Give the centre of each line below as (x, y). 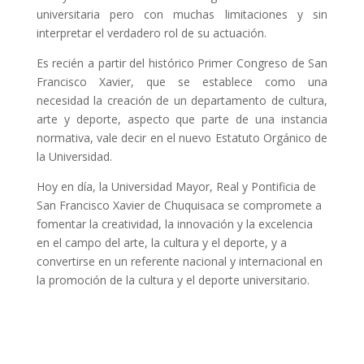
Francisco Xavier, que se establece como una (182, 81)
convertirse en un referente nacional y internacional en (179, 261)
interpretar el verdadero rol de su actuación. (151, 32)
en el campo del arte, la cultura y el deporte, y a (161, 242)
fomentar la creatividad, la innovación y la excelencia (174, 223)
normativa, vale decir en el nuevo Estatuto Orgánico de (182, 137)
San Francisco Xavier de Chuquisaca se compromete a (179, 205)
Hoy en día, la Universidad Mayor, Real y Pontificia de (176, 186)
